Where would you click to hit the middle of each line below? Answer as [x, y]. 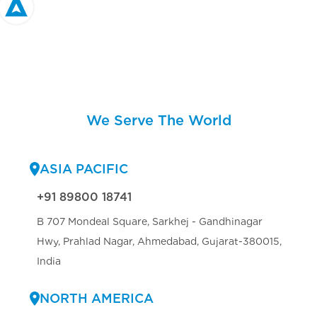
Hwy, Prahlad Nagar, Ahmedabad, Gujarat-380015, [159, 242]
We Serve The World [158, 121]
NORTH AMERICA [97, 299]
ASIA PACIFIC [84, 169]
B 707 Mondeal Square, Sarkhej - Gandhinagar [150, 222]
